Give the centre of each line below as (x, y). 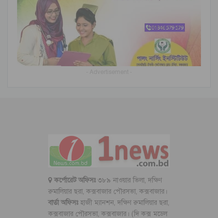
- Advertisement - (109, 72)
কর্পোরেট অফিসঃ (75, 181)
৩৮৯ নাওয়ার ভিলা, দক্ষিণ (129, 181)
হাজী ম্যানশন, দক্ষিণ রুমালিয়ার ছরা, (125, 203)
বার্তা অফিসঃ (64, 203)
